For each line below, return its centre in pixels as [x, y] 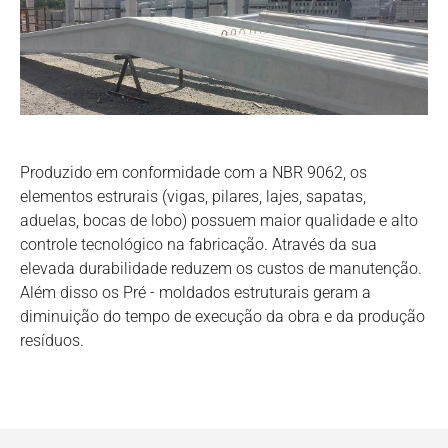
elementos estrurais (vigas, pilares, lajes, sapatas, [193, 197]
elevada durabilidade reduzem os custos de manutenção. [221, 269]
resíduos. [52, 341]
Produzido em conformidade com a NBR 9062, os [193, 173]
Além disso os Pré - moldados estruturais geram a [195, 293]
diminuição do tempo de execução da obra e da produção [222, 317]
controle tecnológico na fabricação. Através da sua [198, 245]
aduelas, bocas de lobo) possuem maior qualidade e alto [219, 221]
